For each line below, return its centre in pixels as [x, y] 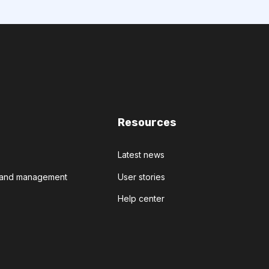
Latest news [141, 155]
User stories [142, 177]
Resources [147, 123]
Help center [141, 198]
